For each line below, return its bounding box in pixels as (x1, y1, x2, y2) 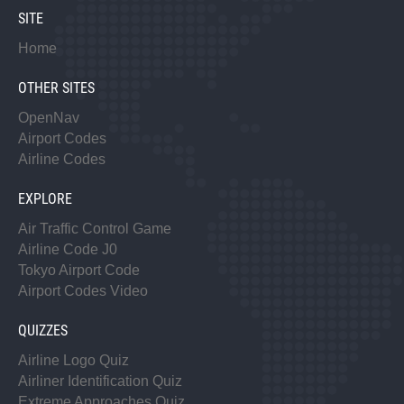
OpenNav (18, 109, 79, 125)
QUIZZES (18, 321, 68, 339)
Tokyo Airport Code (18, 262, 140, 278)
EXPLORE (18, 189, 72, 207)
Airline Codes (18, 151, 106, 167)
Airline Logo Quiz (18, 352, 129, 368)
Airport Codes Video (18, 282, 148, 298)
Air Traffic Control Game (18, 220, 171, 236)
